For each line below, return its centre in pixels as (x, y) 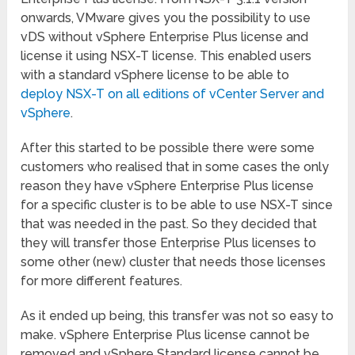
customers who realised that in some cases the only (175, 167)
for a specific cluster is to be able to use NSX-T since (177, 205)
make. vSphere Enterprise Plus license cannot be (166, 335)
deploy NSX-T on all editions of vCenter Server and (173, 94)
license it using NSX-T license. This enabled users (166, 56)
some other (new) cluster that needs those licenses (174, 262)
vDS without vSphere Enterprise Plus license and (165, 37)
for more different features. (102, 281)
